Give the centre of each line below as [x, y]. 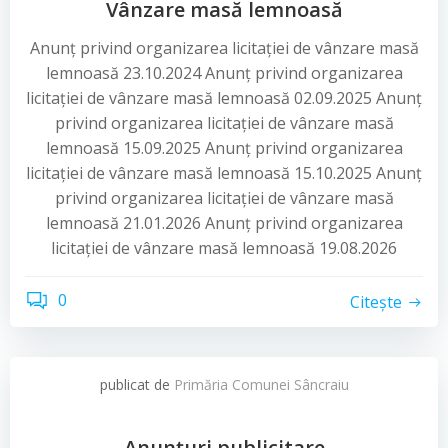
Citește [376, 301]
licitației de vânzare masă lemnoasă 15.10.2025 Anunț [224, 173]
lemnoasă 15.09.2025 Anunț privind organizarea [224, 148]
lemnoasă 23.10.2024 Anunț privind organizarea [224, 73]
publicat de [136, 384]
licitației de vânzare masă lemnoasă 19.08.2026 [224, 248]
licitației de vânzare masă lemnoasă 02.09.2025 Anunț [224, 98]
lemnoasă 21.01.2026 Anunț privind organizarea [224, 223]
